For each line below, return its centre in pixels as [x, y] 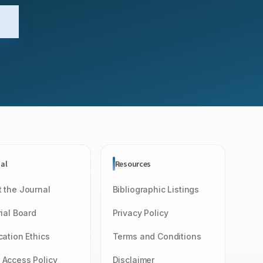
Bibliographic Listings [156, 189]
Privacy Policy [140, 213]
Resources [133, 164]
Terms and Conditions [157, 236]
